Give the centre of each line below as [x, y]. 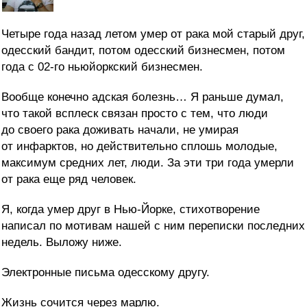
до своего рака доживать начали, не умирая [120, 130]
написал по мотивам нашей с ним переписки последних [153, 226]
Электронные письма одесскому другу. [106, 273]
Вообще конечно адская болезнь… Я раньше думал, [143, 97]
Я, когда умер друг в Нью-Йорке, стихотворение [131, 210]
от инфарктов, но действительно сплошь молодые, [139, 147]
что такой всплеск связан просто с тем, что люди [135, 114]
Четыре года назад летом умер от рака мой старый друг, [153, 34]
